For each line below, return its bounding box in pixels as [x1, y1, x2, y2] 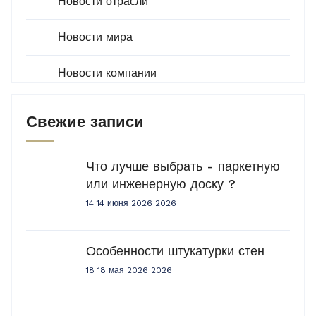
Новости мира [58, 30, 133, 44]
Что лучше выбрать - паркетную [86, 159, 280, 174]
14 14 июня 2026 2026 [86, 198, 176, 208]
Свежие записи [26, 113, 144, 130]
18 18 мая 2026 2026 [86, 265, 172, 275]
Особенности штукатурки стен [86, 243, 265, 258]
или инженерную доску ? [86, 176, 236, 191]
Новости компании [58, 66, 157, 80]
